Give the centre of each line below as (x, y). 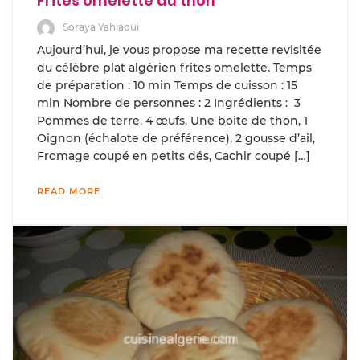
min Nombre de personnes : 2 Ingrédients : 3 (169, 102)
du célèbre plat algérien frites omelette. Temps (174, 67)
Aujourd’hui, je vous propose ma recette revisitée (179, 49)
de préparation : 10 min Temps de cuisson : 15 (167, 85)
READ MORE (69, 191)
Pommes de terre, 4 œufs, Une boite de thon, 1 (172, 120)
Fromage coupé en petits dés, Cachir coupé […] (174, 155)
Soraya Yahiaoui (101, 27)
